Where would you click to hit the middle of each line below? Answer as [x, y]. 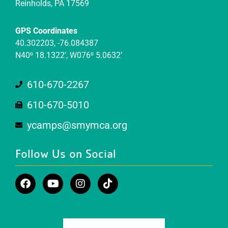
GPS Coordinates [46, 31]
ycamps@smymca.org [77, 125]
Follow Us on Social [66, 154]
